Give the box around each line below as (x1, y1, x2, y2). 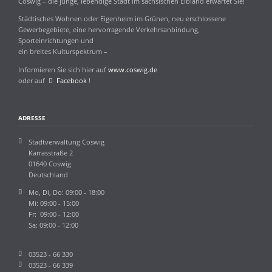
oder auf (18, 75, 49, 85)
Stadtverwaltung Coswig (29, 137, 105, 146)
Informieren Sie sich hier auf (18, 64, 108, 74)
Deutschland (29, 169, 69, 179)
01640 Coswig (29, 158, 72, 168)
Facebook (54, 75, 87, 85)
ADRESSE (18, 114, 46, 123)
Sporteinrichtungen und (18, 36, 93, 46)
